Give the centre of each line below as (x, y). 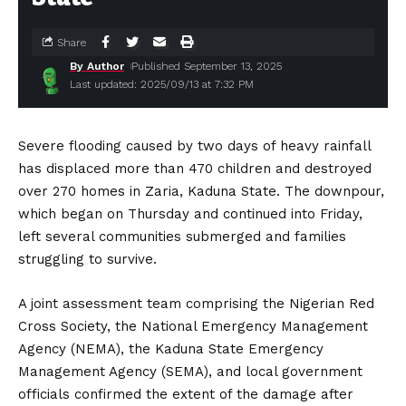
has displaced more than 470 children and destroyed (195, 169)
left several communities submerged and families (182, 237)
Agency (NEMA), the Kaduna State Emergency (171, 349)
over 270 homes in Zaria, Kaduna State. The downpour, (201, 191)
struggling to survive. (87, 259)
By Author (97, 66)
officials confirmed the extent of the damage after (186, 394)
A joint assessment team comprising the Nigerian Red (196, 304)
